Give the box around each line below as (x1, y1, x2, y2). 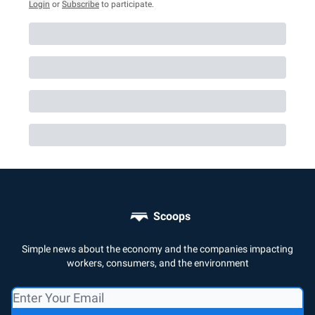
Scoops (153, 210, 191, 223)
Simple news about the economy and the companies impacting (22, 243, 293, 255)
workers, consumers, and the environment (66, 257, 249, 269)
